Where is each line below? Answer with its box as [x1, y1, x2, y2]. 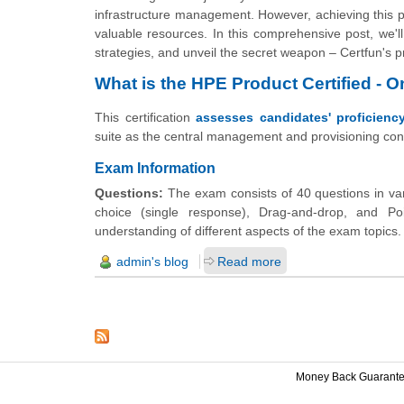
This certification [95, 109, 197, 124]
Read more [217, 254, 281, 270]
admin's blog [116, 254, 188, 270]
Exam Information [95, 161, 216, 177]
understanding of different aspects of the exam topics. [95, 224, 401, 239]
